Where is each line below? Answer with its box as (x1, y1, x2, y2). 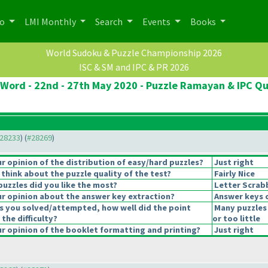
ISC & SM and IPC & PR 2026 (79, 61, 189, 74)
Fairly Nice (212, 168, 255, 179)
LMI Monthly (24, 15, 78, 28)
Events (142, 15, 173, 28)
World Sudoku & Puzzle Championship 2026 (46, 47, 222, 59)
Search (95, 15, 125, 28)
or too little (212, 213, 260, 224)
